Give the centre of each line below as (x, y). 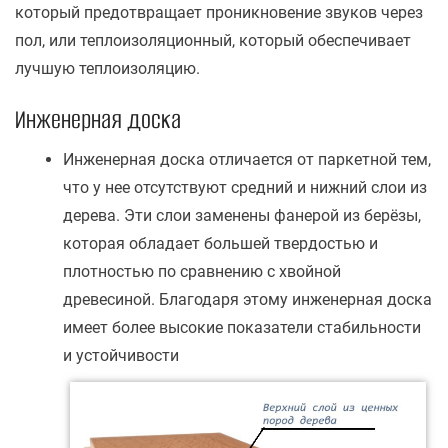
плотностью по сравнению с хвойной (202, 272)
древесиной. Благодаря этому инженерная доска (247, 300)
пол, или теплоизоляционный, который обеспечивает (213, 41)
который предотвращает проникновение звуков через (219, 13)
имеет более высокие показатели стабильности (242, 328)
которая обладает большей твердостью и (220, 244)
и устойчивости (121, 356)
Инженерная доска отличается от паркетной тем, (247, 160)
